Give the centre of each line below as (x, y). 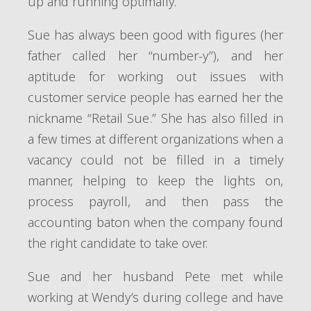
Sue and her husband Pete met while (155, 276)
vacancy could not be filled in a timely (155, 160)
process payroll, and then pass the (155, 201)
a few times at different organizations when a (155, 139)
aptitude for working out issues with (155, 76)
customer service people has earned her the (155, 97)
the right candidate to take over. (119, 243)
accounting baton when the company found (155, 222)
